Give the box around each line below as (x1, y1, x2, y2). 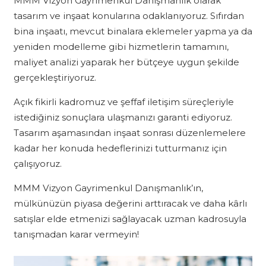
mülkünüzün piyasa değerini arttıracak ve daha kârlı (13, 198, 247, 210)
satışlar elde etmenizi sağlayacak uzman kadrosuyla (13, 213, 246, 225)
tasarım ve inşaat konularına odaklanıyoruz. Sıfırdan (13, 10, 244, 22)
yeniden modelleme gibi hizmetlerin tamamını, (13, 41, 229, 53)
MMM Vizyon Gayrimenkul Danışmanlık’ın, (13, 182, 203, 194)
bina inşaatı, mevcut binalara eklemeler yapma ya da (13, 26, 252, 37)
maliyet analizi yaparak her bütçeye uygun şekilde (13, 56, 239, 68)
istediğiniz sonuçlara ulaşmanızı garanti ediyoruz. (13, 112, 232, 123)
